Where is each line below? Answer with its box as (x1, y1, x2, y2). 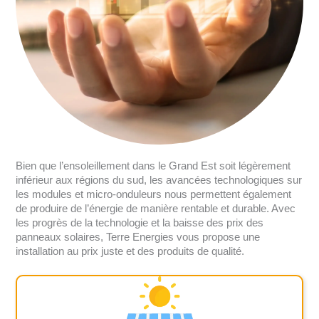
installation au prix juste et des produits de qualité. (16, 245, 245, 257)
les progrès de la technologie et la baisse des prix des (16, 216, 264, 229)
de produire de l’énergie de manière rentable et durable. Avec (16, 202, 296, 214)
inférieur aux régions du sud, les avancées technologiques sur (16, 174, 303, 186)
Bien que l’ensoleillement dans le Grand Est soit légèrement (16, 159, 291, 172)
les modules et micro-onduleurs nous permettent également (16, 188, 292, 200)
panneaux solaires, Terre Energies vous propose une (16, 231, 261, 243)
